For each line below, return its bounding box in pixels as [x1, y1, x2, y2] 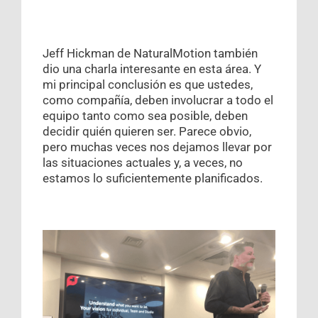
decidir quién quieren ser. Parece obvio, [43, 124, 251, 139]
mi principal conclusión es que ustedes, [43, 77, 253, 92]
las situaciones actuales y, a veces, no [43, 155, 243, 170]
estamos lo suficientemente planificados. [43, 171, 263, 186]
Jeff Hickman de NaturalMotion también [43, 46, 258, 61]
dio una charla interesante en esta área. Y [43, 62, 261, 77]
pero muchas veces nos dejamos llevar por [43, 140, 272, 155]
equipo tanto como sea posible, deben [43, 109, 248, 124]
